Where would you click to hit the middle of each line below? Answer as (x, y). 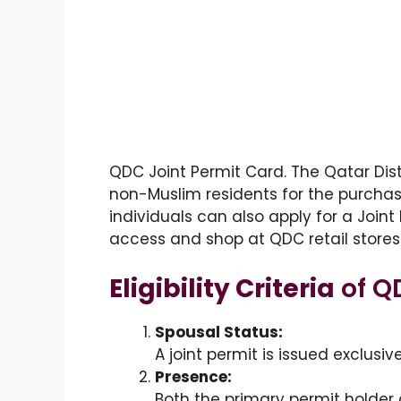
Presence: (193, 376)
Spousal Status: (219, 332)
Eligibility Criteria (222, 288)
